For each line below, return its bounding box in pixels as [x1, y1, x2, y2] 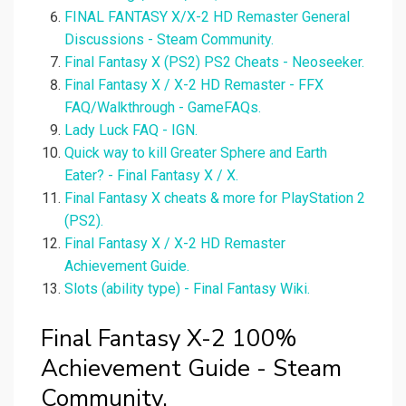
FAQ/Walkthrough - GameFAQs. [64, 99, 261, 117]
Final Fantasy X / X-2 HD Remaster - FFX [64, 76, 324, 94]
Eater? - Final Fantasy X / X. [64, 167, 238, 185]
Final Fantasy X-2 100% [41, 323, 297, 355]
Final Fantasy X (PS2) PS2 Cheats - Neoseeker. [64, 53, 364, 72]
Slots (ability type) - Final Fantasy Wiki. [64, 280, 310, 298]
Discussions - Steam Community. [64, 31, 274, 49]
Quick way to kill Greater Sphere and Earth [64, 144, 327, 162]
